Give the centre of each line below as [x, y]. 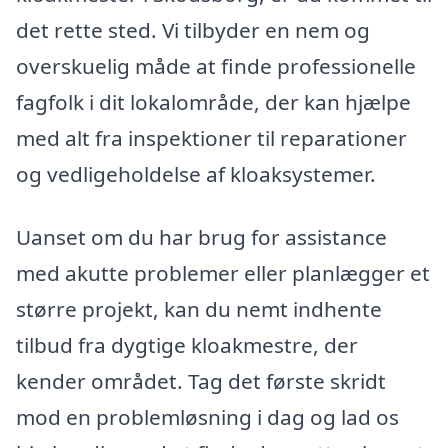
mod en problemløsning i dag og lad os [207, 417]
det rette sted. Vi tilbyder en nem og [193, 29]
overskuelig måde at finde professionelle [216, 65]
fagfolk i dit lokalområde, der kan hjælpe [213, 101]
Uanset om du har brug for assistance [201, 237]
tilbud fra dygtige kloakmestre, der [187, 345]
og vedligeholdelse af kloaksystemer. [196, 173]
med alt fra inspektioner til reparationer [211, 137]
